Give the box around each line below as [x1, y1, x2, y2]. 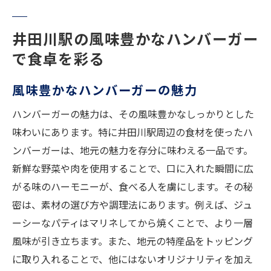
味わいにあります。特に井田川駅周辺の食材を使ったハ [12, 125, 253, 140]
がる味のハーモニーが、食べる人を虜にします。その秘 [12, 179, 253, 194]
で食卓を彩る [12, 48, 105, 70]
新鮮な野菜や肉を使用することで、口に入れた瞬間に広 [12, 161, 253, 176]
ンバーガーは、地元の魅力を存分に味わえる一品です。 [12, 143, 253, 158]
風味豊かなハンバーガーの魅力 [12, 80, 198, 99]
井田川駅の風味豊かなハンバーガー [12, 28, 259, 50]
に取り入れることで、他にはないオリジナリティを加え [12, 252, 253, 267]
